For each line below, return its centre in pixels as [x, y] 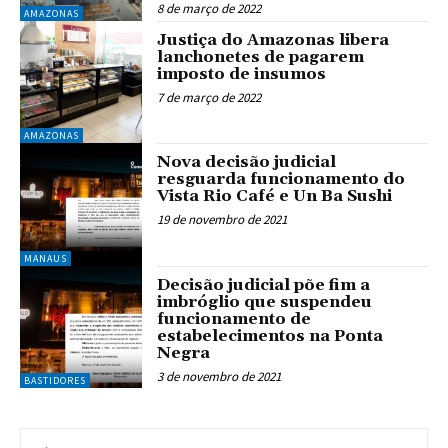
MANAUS [45, 258]
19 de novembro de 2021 [222, 220]
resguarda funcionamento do [281, 179]
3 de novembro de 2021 [219, 376]
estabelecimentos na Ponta [270, 335]
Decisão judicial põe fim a [264, 284]
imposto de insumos [242, 73]
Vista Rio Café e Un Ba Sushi [275, 196]
